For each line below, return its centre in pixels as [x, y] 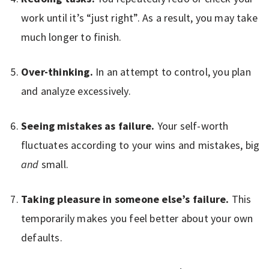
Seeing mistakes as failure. [89, 125]
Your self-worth [193, 125]
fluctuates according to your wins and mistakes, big [141, 145]
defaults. [42, 237]
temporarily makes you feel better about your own [137, 218]
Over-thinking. [58, 71]
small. [54, 164]
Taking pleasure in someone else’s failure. [126, 199]
